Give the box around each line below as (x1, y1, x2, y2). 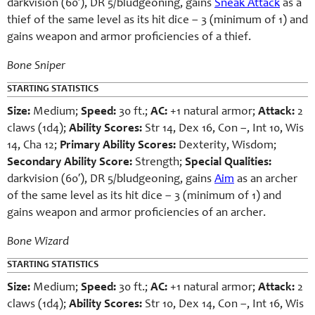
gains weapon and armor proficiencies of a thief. (7, 32, 251, 44)
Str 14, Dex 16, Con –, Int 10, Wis (142, 123, 304, 136)
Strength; (132, 157, 185, 169)
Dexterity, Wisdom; (176, 140, 276, 153)
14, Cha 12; (7, 140, 60, 153)
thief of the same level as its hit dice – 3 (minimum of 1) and (7, 15, 308, 27)
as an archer (234, 174, 297, 186)
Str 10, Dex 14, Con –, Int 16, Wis (142, 299, 304, 311)
